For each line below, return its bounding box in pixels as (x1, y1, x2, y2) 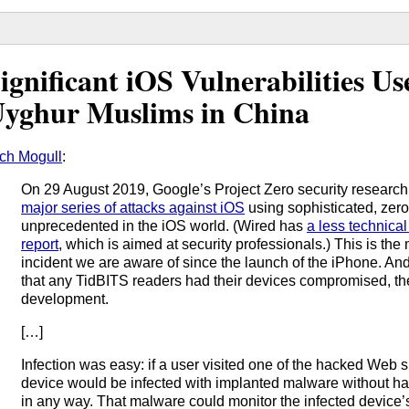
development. (21, 290, 110, 307)
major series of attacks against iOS (21, 199, 246, 215)
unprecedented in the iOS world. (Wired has (21, 217, 308, 234)
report (21, 236, 59, 252)
